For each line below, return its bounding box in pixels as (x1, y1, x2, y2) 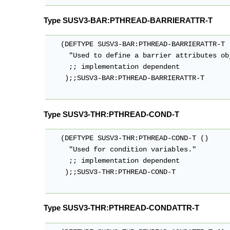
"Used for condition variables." (48, 145, 197, 154)
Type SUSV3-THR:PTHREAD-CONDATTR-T (44, 203, 199, 213)
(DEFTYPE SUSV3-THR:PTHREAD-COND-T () (48, 134, 209, 142)
